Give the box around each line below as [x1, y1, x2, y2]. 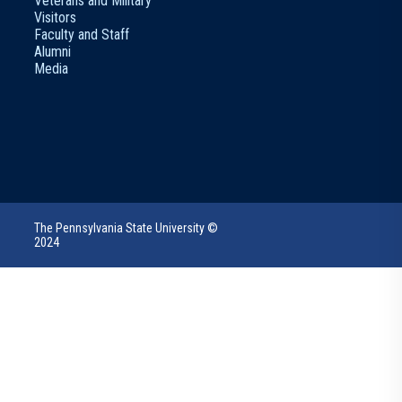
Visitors [34, 9, 76, 26]
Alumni [34, 43, 71, 60]
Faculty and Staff [34, 26, 129, 43]
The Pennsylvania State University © [34, 221, 218, 235]
